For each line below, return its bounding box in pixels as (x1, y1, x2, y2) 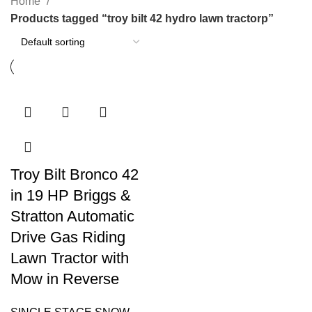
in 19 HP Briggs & (10, 186, 131, 204)
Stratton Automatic (10, 207, 134, 225)
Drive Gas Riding (10, 228, 125, 246)
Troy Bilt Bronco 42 (10, 165, 139, 183)
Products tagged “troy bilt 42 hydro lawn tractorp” (10, 12, 274, 24)
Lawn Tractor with (10, 249, 129, 267)
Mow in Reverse (10, 270, 119, 288)
